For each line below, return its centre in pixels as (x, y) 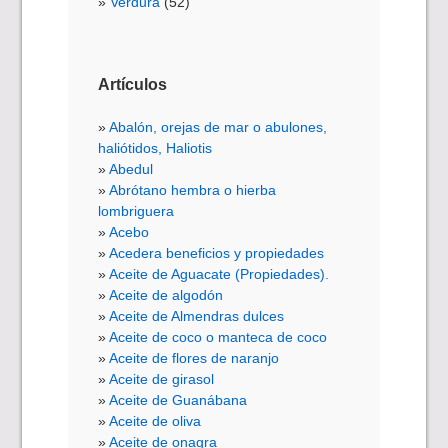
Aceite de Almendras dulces (197, 315)
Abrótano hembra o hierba (193, 189)
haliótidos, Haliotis (155, 147)
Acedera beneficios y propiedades (217, 252)
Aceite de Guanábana (178, 399)
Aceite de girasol (162, 378)
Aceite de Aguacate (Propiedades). (219, 273)
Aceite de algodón (166, 294)
